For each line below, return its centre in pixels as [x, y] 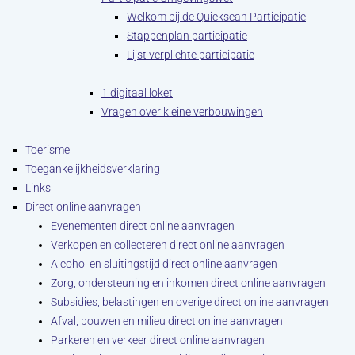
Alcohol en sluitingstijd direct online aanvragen [164, 264]
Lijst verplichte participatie [191, 55]
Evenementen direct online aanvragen [143, 226]
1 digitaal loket [137, 93]
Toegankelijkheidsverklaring [93, 169]
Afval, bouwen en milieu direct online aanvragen [167, 321]
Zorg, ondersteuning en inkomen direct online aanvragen [188, 283]
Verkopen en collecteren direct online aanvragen [168, 245]
